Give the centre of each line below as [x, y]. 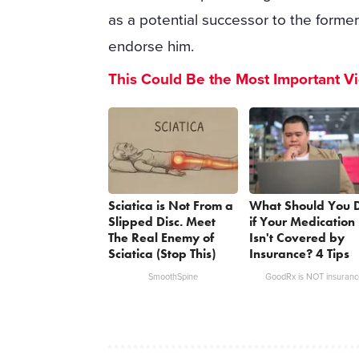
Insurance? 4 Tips [299, 253]
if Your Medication [302, 221]
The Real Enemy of [161, 237]
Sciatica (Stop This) [162, 253]
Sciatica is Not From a [171, 205]
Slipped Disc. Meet [162, 221]
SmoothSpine [173, 276]
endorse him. [151, 47]
